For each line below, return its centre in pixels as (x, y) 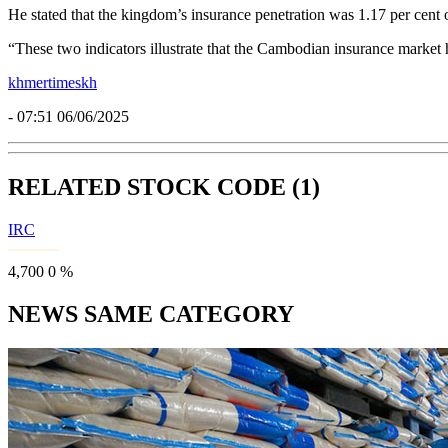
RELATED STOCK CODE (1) (164, 187)
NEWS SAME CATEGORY (151, 314)
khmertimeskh (52, 83)
